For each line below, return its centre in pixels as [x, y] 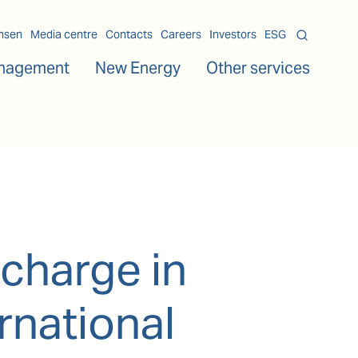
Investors [233, 34]
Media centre [64, 34]
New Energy [138, 68]
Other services [258, 68]
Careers [181, 34]
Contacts [129, 34]
